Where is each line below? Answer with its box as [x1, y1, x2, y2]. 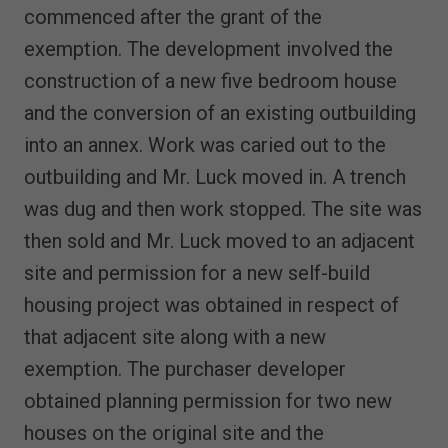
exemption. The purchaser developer [24, 356, 346, 381]
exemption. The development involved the [24, 36, 393, 61]
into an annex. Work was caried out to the [24, 132, 386, 157]
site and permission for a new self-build [24, 260, 370, 285]
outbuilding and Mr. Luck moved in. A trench [24, 164, 406, 189]
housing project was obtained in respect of [24, 292, 399, 317]
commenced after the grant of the [24, 4, 322, 29]
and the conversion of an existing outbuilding [24, 100, 416, 125]
